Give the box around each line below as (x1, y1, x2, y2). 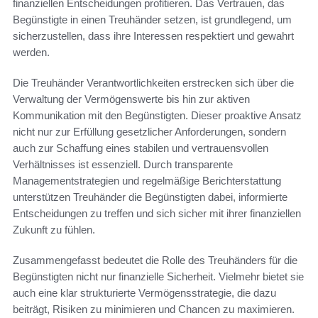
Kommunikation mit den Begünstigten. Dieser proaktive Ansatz (13, 109, 302, 122)
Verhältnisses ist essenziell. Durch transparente (13, 158, 233, 171)
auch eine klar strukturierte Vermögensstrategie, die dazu (13, 287, 276, 300)
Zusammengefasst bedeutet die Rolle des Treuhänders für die (13, 254, 297, 267)
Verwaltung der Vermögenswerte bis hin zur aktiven (13, 93, 250, 106)
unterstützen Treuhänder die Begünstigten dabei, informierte (13, 191, 287, 204)
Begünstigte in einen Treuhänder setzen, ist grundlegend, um (13, 13, 292, 26)
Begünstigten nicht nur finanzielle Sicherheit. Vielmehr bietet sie (13, 270, 304, 283)
